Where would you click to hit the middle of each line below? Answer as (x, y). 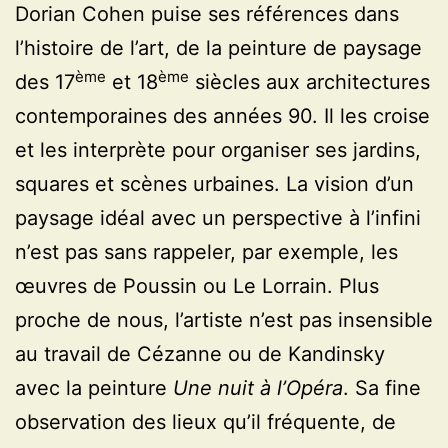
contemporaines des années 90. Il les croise (222, 116)
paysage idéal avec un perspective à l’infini (218, 218)
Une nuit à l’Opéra (258, 388)
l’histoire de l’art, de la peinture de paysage (218, 48)
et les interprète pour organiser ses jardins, (218, 150)
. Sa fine (382, 388)
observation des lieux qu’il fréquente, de (205, 422)
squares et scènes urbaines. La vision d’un (214, 184)
